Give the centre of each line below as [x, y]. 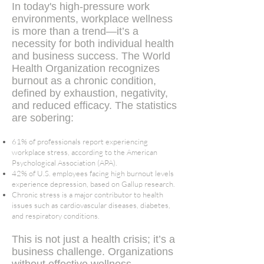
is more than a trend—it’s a [75, 31]
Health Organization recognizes [86, 68]
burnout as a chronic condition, [84, 81]
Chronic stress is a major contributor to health [88, 194]
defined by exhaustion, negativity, [90, 93]
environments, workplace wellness [92, 19]
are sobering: [43, 118]
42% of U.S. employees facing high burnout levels [93, 173]
